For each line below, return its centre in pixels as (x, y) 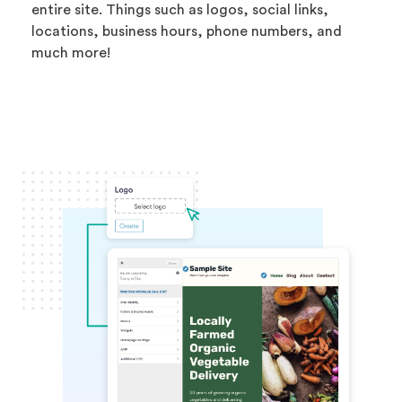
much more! (71, 52)
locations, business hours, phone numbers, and (187, 31)
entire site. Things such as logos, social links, (180, 9)
